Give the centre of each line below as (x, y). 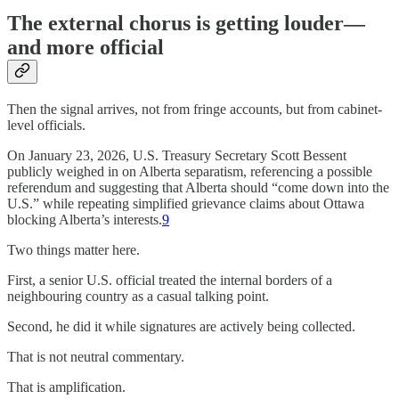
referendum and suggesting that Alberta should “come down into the (198, 187)
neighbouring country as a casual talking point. (138, 296)
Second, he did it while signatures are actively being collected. (181, 326)
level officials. (46, 125)
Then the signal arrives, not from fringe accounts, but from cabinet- (195, 109)
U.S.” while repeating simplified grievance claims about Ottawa (186, 203)
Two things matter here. (73, 249)
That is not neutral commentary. (96, 356)
